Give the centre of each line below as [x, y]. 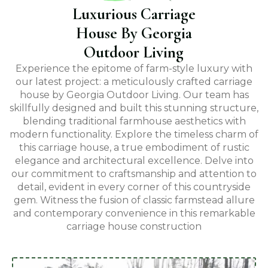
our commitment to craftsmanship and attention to [134, 173]
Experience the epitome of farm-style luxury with [134, 68]
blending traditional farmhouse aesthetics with [134, 121]
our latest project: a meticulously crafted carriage [134, 81]
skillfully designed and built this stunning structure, [134, 108]
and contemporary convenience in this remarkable [134, 213]
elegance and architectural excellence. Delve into [134, 160]
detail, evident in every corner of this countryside [134, 187]
